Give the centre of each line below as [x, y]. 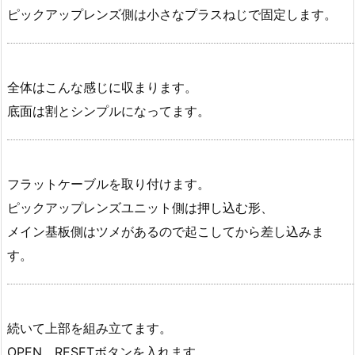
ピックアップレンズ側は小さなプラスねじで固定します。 [172, 15]
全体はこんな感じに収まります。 [102, 87]
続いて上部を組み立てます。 [90, 328]
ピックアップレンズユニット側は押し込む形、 [140, 207]
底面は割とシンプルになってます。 [109, 111]
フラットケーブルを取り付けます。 [109, 183]
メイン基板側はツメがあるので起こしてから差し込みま [166, 231]
